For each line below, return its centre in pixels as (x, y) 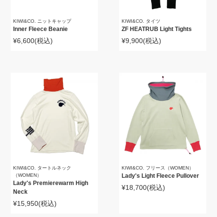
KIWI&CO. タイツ (141, 21)
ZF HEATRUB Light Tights (157, 29)
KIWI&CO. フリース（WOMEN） (158, 168)
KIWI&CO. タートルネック (42, 168)
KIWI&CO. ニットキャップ (42, 21)
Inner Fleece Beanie (41, 29)
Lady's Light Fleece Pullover (161, 176)
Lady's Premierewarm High (51, 183)
